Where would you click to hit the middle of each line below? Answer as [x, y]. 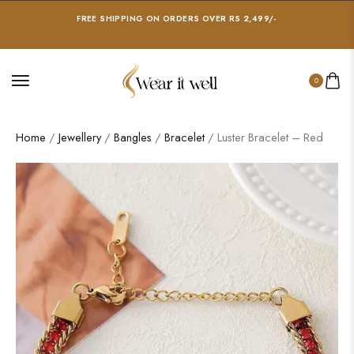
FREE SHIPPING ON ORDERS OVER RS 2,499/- [177, 19]
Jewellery [80, 137]
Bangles [133, 137]
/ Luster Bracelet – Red [264, 137]
